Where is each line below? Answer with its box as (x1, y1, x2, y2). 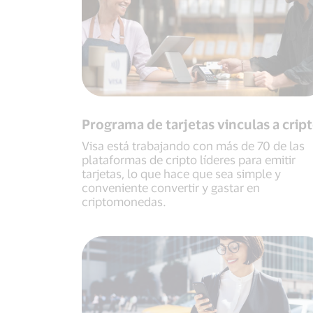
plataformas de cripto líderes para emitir (82, 152, 296, 167)
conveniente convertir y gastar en (82, 180, 260, 195)
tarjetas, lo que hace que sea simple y (82, 166, 281, 181)
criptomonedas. (82, 194, 166, 209)
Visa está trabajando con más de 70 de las (82, 138, 305, 153)
